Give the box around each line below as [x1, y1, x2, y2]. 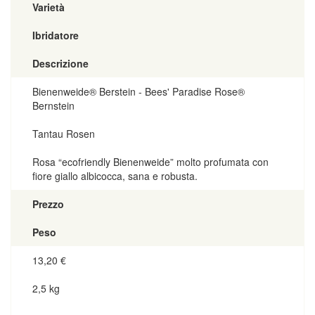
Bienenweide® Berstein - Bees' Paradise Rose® [32, 84, 245, 98]
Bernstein [32, 98, 75, 112]
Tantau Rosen [32, 126, 95, 141]
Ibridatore [32, 27, 79, 42]
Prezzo [32, 196, 64, 211]
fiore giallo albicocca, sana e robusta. [32, 168, 198, 183]
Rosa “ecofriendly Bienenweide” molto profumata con [32, 154, 269, 169]
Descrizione [32, 56, 89, 70]
